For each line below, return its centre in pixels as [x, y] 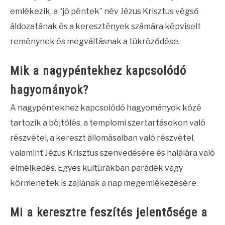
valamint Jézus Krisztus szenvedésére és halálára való [113, 153]
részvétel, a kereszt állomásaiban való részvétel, [102, 138]
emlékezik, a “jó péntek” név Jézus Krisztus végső [104, 12]
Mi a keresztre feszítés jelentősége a [109, 213]
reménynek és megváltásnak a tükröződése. [95, 42]
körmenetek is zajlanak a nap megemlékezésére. [104, 183]
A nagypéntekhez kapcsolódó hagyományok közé [106, 108]
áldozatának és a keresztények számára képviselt [105, 27]
